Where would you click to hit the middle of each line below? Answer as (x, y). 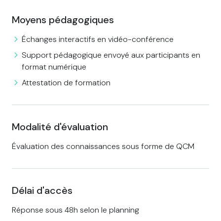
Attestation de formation (66, 83)
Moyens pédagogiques (63, 20)
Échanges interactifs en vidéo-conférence (98, 39)
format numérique (54, 67)
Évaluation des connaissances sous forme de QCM (103, 147)
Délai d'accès (42, 191)
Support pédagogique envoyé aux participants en (111, 55)
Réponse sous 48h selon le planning (75, 210)
